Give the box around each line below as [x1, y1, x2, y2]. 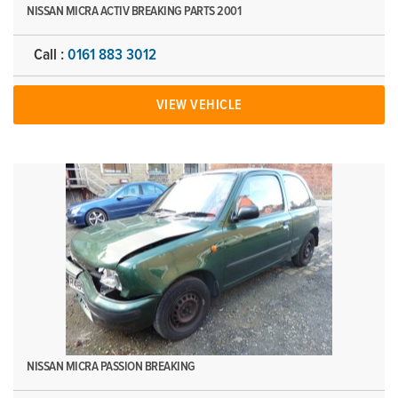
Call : [34, 47, 68, 63]
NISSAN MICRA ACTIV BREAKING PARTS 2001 [27, 4, 241, 18]
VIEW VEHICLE [155, 98, 243, 112]
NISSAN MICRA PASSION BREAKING [27, 360, 195, 373]
